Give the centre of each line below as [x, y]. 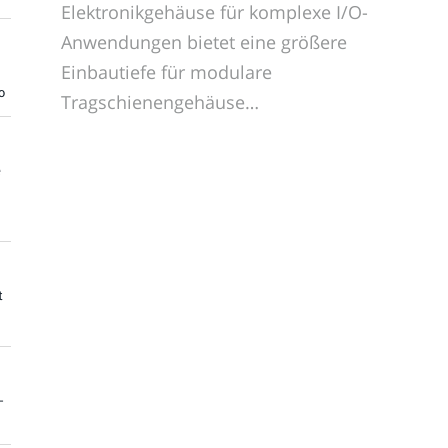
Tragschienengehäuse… [160, 101]
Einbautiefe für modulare [166, 71]
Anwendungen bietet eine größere [204, 41]
